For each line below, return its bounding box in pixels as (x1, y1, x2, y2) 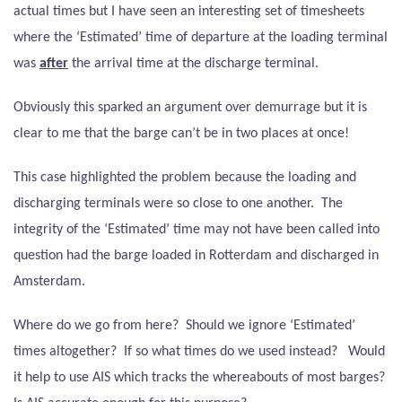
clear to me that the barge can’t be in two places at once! (13, 127, 349, 142)
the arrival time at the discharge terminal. (68, 57, 319, 72)
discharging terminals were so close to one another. (13, 197, 314, 212)
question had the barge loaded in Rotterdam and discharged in (13, 249, 379, 264)
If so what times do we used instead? (124, 345, 337, 360)
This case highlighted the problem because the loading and (13, 170, 356, 186)
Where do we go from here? (13, 319, 179, 334)
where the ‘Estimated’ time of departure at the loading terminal (13, 31, 388, 46)
